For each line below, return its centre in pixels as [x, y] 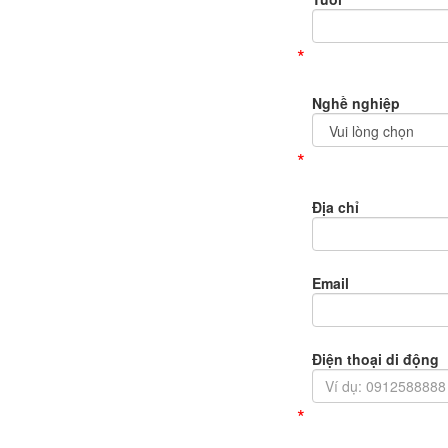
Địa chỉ [335, 207]
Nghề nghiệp [356, 103]
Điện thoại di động [375, 359]
